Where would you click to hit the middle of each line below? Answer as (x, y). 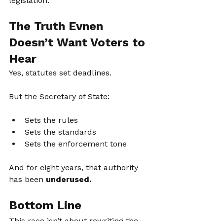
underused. (69, 179)
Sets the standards (60, 132)
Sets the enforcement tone (76, 144)
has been (27, 179)
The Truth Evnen (58, 26)
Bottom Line (45, 205)
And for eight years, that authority (75, 167)
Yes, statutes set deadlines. (60, 73)
